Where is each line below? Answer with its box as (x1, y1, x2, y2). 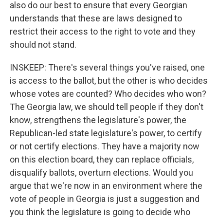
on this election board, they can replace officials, (10, 154, 194, 164)
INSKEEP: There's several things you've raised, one (10, 62, 205, 73)
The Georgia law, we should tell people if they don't (10, 102, 203, 112)
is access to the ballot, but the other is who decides (10, 75, 208, 86)
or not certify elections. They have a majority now (10, 141, 200, 151)
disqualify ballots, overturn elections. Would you (10, 167, 193, 178)
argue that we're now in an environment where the (10, 181, 202, 191)
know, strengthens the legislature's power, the (10, 115, 186, 125)
